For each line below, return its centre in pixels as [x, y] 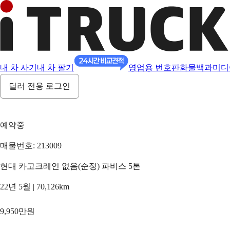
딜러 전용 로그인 [40, 86]
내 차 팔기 [55, 68]
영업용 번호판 [154, 68]
